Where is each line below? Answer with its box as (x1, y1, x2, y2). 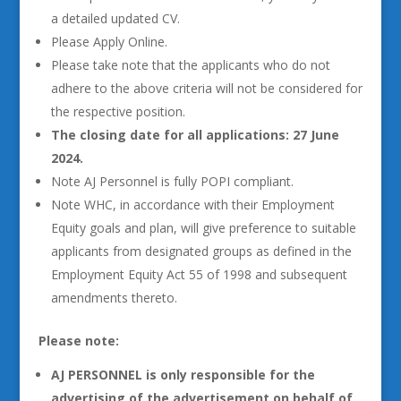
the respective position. (50, 103, 185, 120)
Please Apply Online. (50, 33, 167, 50)
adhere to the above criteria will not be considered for (50, 80, 363, 97)
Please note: (38, 332, 119, 349)
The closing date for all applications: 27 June (50, 126, 339, 143)
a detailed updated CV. (50, 10, 180, 27)
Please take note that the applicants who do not (50, 56, 330, 73)
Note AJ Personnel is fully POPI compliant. (50, 173, 294, 190)
